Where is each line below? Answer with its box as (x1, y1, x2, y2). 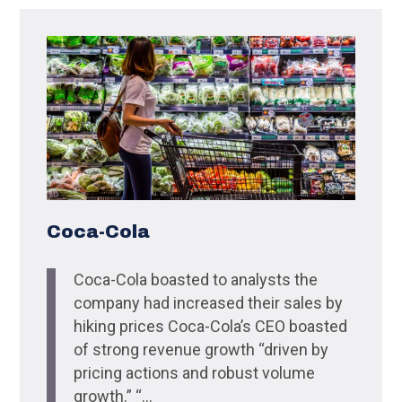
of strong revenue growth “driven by (74, 340, 329, 360)
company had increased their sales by (74, 293, 344, 313)
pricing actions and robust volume (74, 363, 316, 383)
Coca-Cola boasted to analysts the (74, 270, 319, 290)
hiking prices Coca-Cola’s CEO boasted (74, 317, 348, 336)
